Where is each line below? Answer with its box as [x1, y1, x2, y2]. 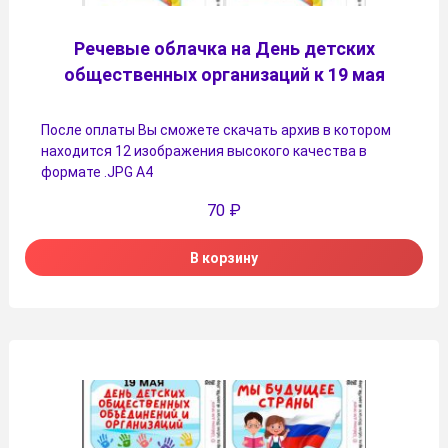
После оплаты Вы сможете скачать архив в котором [41, 122, 391, 139]
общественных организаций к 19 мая [63, 64, 385, 86]
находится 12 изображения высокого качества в [41, 143, 367, 160]
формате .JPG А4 [41, 164, 153, 181]
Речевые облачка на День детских [73, 38, 375, 60]
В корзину [190, 249, 258, 266]
